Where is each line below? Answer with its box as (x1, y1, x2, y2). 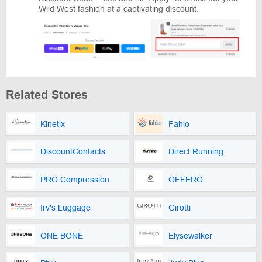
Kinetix (40, 119, 65, 129)
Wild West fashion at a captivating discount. (39, 4, 199, 13)
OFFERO (168, 175, 203, 185)
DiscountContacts (40, 147, 105, 157)
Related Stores (6, 88, 88, 102)
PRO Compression (40, 175, 109, 185)
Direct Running (168, 147, 223, 157)
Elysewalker (168, 230, 212, 240)
